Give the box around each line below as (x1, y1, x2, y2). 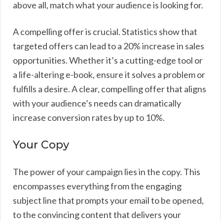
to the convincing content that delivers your (13, 209, 181, 220)
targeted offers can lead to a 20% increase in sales (13, 40, 204, 51)
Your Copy (13, 138, 69, 151)
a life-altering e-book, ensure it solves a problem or (13, 69, 205, 80)
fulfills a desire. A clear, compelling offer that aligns (13, 83, 206, 94)
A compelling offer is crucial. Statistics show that (13, 26, 197, 37)
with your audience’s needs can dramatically (13, 97, 181, 109)
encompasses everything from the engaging (13, 180, 182, 191)
